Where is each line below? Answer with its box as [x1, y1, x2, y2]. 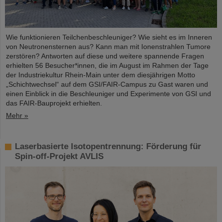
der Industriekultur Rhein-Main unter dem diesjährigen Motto [6, 70, 195, 79]
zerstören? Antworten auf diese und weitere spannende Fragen [6, 52, 204, 60]
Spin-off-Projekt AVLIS [15, 151, 104, 161]
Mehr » [6, 111, 28, 119]
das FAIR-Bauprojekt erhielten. [6, 99, 102, 107]
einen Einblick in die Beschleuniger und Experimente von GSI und [6, 89, 211, 98]
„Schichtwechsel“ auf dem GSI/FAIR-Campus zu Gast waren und [6, 80, 208, 88]
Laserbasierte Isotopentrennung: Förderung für [15, 141, 201, 151]
